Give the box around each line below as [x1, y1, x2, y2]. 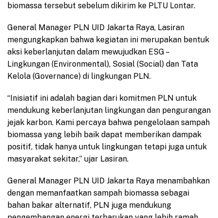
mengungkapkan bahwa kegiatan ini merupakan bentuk [7, 35, 209, 45]
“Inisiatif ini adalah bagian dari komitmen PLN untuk [7, 93, 197, 103]
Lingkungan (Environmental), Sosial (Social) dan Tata [7, 59, 198, 69]
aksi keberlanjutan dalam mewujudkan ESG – [7, 47, 168, 57]
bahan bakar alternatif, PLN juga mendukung [7, 200, 171, 210]
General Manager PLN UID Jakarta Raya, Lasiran [7, 23, 184, 33]
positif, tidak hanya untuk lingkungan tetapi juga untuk [7, 142, 207, 152]
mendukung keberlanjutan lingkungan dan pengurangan [7, 106, 211, 115]
